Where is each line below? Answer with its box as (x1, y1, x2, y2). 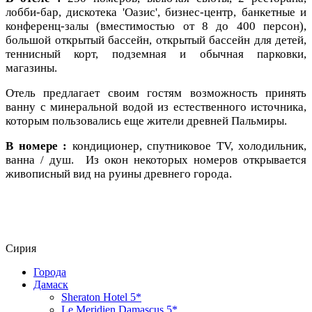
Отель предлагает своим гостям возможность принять (6, 86, 306, 100)
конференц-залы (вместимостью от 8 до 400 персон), (6, 19, 306, 33)
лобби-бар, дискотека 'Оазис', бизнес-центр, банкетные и (6, 5, 306, 19)
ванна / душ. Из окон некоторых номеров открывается (6, 153, 306, 166)
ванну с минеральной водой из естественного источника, (6, 100, 306, 114)
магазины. (6, 61, 57, 75)
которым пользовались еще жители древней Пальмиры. (6, 114, 287, 127)
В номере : (6, 139, 67, 153)
